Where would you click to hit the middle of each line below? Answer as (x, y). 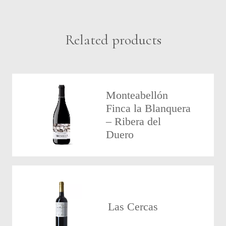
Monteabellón (137, 95)
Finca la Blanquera (149, 108)
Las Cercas (133, 207)
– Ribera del (134, 122)
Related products (113, 40)
